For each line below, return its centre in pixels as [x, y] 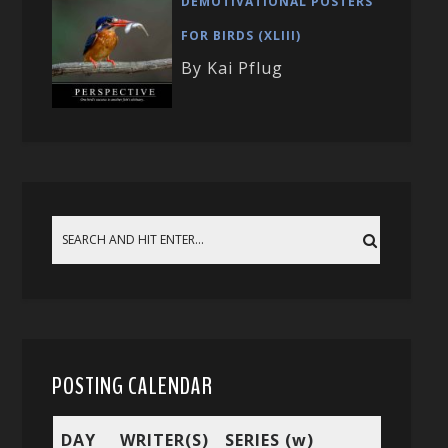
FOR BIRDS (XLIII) [241, 36]
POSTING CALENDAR [133, 385]
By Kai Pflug [232, 68]
